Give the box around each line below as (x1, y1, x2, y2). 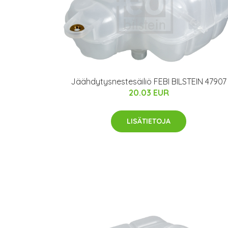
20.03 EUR (128, 88, 169, 98)
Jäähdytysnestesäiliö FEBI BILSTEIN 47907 (71, 76, 226, 87)
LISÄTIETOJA (127, 117, 170, 126)
